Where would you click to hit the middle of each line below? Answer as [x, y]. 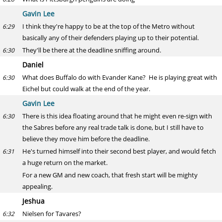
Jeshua [33, 201]
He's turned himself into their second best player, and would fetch [119, 151]
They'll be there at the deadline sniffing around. [92, 50]
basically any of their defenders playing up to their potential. [111, 38]
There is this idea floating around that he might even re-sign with [117, 116]
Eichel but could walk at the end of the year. [86, 89]
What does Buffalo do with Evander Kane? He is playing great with [120, 77]
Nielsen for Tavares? [52, 214]
